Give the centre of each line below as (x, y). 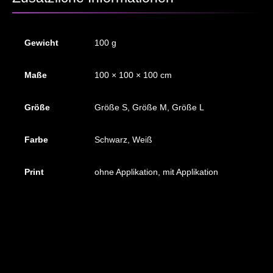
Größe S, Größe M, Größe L (149, 108)
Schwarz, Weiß (123, 140)
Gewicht (41, 43)
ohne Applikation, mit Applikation (156, 172)
